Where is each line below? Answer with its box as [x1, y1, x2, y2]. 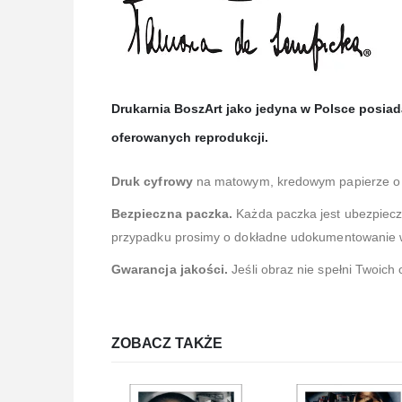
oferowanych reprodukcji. [111, 130, 268, 145]
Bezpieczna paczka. [111, 206, 237, 222]
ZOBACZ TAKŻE [111, 336, 223, 352]
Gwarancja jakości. [111, 262, 229, 277]
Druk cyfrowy [111, 174, 193, 189]
